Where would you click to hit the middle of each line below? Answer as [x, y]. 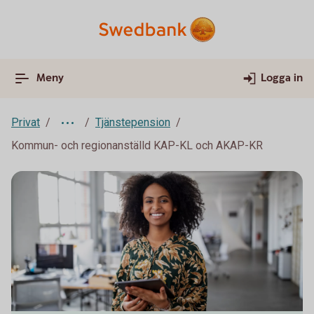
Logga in [282, 78]
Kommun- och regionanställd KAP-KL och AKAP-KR [137, 145]
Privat [26, 122]
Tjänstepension [133, 122]
